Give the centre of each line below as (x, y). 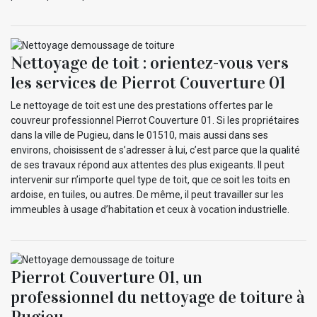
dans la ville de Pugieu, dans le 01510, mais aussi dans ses (139, 136)
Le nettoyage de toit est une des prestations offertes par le (142, 106)
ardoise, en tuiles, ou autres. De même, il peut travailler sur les (147, 195)
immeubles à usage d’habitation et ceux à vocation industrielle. (150, 210)
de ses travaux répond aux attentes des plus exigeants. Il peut (148, 165)
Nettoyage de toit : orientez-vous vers (150, 63)
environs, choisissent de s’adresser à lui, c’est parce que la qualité (155, 150)
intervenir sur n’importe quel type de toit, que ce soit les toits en (150, 180)
